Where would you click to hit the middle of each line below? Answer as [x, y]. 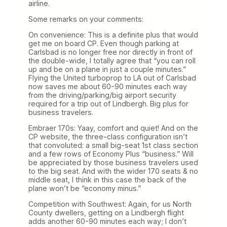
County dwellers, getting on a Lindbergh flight [106, 213]
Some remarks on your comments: [86, 19]
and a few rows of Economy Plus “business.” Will [111, 154]
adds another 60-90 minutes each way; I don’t [107, 221]
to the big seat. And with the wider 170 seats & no [113, 171]
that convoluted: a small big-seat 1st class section [113, 145]
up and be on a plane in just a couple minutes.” [107, 69]
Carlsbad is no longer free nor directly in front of [110, 52]
